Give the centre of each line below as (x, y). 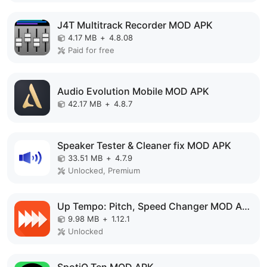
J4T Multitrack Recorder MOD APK (135, 25)
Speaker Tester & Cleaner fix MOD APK (144, 145)
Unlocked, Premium (104, 170)
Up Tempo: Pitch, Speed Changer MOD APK (246, 206)
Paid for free (91, 50)
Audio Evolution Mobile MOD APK (133, 91)
